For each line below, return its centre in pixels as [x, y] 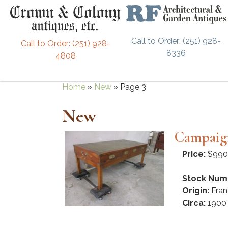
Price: [194, 154]
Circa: [194, 203]
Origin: [196, 190]
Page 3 [133, 87]
